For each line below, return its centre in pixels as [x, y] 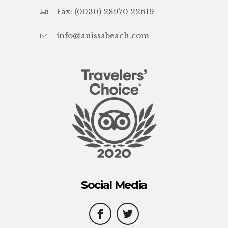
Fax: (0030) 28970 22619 [105, 11]
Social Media [114, 185]
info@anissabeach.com [103, 35]
